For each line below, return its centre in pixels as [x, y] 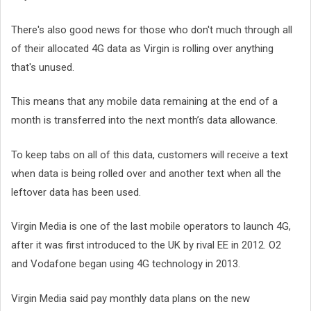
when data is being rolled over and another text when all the [146, 173]
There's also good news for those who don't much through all [152, 30]
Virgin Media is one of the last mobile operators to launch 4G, [151, 227]
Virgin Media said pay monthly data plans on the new [131, 298]
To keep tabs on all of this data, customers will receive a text [150, 154]
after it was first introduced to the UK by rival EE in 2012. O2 [146, 245]
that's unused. [43, 67]
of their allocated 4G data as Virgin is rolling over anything [142, 48]
